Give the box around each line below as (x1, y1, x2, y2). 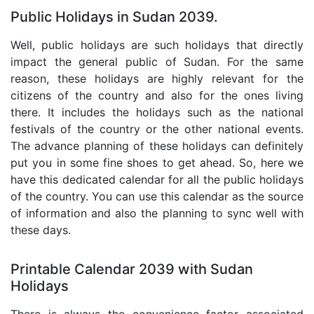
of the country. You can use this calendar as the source (11, 189, 303, 204)
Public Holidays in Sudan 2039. (11, 8, 218, 26)
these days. (11, 223, 71, 238)
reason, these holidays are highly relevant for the (11, 71, 303, 86)
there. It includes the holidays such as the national (11, 105, 303, 120)
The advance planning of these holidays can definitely (11, 139, 303, 153)
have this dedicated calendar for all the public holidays (11, 172, 303, 187)
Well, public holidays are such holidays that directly (11, 38, 303, 53)
